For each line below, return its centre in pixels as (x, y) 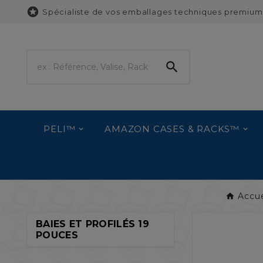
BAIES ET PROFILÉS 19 (93, 224)
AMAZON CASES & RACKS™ (172, 129)
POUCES (57, 235)
